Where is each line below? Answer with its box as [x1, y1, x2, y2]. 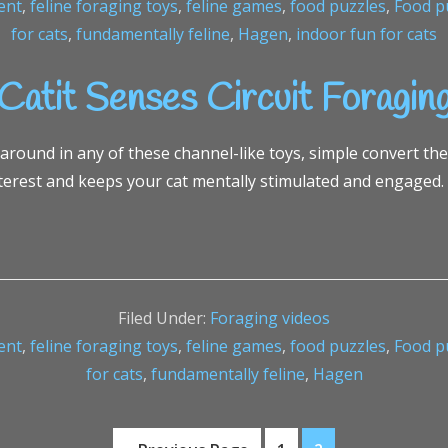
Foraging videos [210, 307, 330, 329]
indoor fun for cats [296, 23, 437, 45]
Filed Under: [118, 307, 210, 329]
